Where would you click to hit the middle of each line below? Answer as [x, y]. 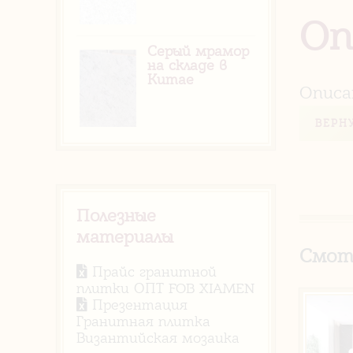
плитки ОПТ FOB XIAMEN [165, 288]
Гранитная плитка [143, 321]
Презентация [137, 305]
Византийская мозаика [158, 338]
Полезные [116, 216]
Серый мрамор [198, 51]
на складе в [187, 65]
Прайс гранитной [152, 272]
